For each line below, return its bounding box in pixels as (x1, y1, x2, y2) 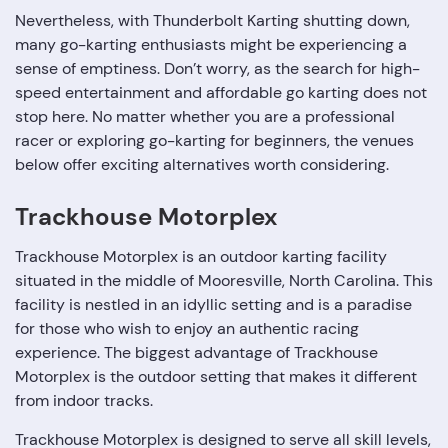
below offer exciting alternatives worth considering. (15, 154, 389, 175)
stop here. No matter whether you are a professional (15, 106, 395, 127)
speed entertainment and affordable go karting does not (15, 82, 427, 103)
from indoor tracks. (15, 390, 153, 411)
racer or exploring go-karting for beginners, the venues (15, 130, 414, 151)
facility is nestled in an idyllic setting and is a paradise (15, 294, 412, 315)
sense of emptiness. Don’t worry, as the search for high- (15, 58, 420, 79)
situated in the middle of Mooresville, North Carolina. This (15, 270, 433, 291)
